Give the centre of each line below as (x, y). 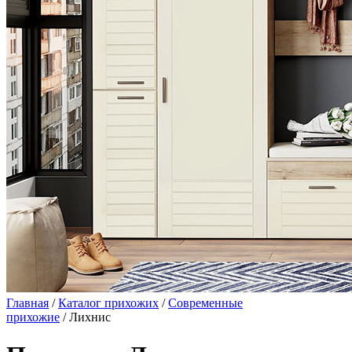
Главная (27, 303)
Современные (205, 303)
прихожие (33, 317)
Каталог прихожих (108, 303)
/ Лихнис (85, 317)
